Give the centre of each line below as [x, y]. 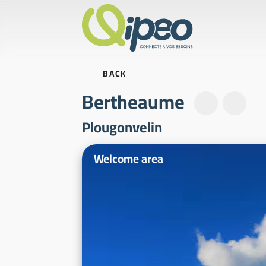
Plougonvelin [122, 127]
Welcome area [129, 159]
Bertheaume [133, 102]
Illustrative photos [138, 154]
